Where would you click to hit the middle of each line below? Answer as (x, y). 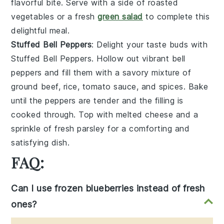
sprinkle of (33, 129)
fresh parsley (80, 129)
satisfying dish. (40, 143)
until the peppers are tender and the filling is (97, 101)
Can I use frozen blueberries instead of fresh (108, 188)
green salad (120, 17)
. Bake (196, 87)
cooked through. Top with (63, 115)
